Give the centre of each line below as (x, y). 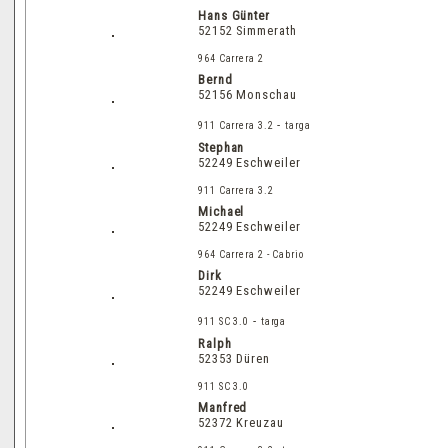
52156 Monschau (247, 94)
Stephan (221, 147)
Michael (221, 211)
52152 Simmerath (247, 30)
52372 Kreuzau (241, 422)
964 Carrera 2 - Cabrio (251, 254)
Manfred (223, 407)
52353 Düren (234, 358)
